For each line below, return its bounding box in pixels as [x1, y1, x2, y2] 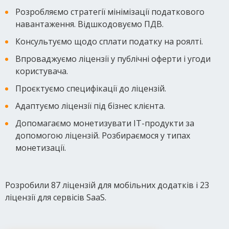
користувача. [15, 65, 68, 77]
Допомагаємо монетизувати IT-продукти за [15, 117, 194, 129]
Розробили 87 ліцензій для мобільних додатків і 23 [5, 179, 209, 191]
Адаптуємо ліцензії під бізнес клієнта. [15, 100, 165, 111]
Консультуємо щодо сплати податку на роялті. [15, 35, 203, 47]
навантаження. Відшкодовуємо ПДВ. [15, 18, 164, 30]
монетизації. [15, 142, 66, 153]
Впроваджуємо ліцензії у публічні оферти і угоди [15, 53, 211, 64]
